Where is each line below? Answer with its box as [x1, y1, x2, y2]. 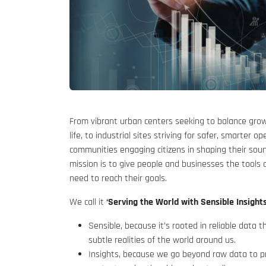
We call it [69, 196, 106, 208]
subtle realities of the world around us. [88, 234, 236, 246]
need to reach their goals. [69, 172, 167, 185]
